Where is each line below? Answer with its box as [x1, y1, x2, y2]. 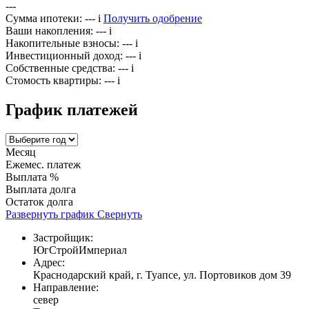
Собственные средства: [6, 62, 115, 74]
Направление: [33, 281, 99, 294]
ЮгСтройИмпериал [33, 244, 127, 257]
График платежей [6, 101, 138, 119]
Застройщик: [33, 232, 93, 244]
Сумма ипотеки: [6, 12, 82, 25]
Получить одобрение [103, 12, 202, 25]
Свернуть [97, 208, 142, 221]
